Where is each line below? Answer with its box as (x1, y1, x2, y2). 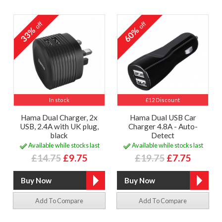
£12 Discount (146, 96, 180, 103)
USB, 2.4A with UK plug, (20, 121, 99, 131)
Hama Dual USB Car (129, 112, 196, 122)
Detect (151, 130, 174, 140)
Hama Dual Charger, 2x (21, 112, 98, 122)
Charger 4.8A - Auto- (128, 121, 198, 131)
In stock (49, 96, 69, 103)
